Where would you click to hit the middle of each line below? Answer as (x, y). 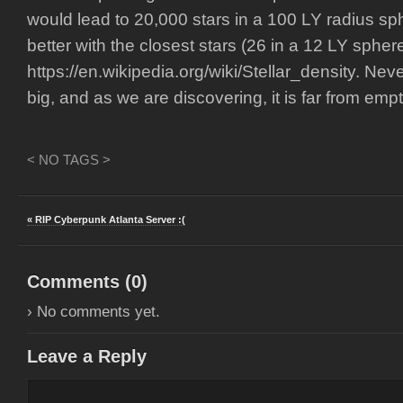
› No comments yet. (94, 312)
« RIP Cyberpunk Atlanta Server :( (106, 219)
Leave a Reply (87, 356)
